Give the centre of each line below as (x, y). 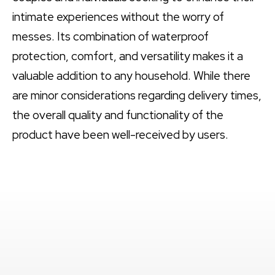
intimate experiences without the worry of (118, 17)
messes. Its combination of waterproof (110, 37)
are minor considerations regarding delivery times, (137, 96)
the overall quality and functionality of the (118, 115)
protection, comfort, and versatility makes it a (128, 56)
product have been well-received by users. (120, 135)
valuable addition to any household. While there (131, 76)
